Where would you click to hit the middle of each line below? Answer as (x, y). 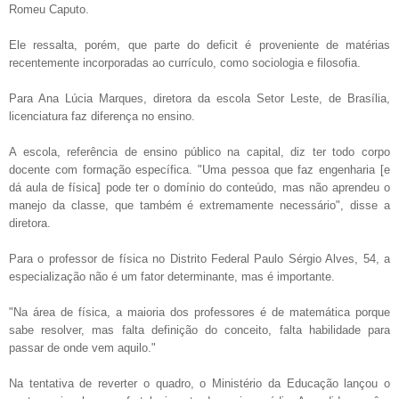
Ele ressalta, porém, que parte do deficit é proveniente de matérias (199, 45)
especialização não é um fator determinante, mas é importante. (174, 276)
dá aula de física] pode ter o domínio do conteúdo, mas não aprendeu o (199, 187)
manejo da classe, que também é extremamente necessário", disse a (199, 205)
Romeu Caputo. (51, 9)
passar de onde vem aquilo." (84, 347)
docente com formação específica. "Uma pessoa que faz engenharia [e (199, 169)
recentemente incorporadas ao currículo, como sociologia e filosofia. (187, 62)
